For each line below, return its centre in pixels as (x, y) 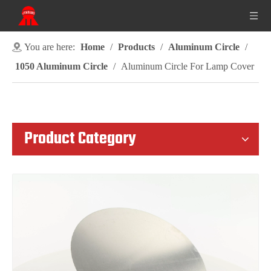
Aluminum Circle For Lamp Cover (188, 66)
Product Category (80, 139)
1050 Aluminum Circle (61, 66)
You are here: (50, 47)
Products (136, 47)
